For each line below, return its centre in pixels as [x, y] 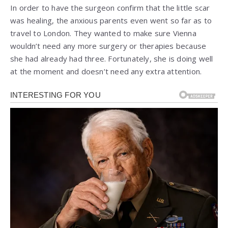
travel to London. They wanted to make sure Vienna [103, 33]
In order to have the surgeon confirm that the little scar [110, 8]
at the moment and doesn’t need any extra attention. [106, 72]
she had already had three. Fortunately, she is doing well [112, 59]
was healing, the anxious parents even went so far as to [111, 21]
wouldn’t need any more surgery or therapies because [108, 46]
